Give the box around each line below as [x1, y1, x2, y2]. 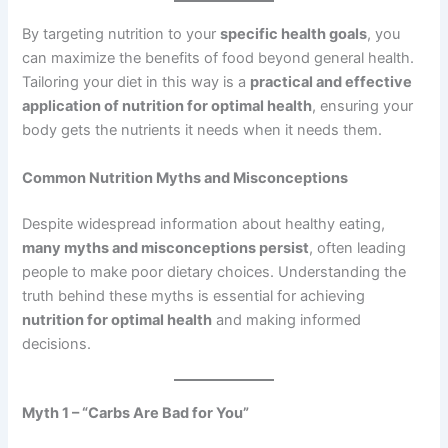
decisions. [22, 334, 92, 353]
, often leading [309, 238, 407, 257]
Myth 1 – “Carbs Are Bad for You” [22, 403, 250, 422]
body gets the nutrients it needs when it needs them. [22, 121, 383, 140]
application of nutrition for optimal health [22, 97, 313, 116]
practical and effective [250, 73, 413, 92]
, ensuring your [312, 97, 414, 116]
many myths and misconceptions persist [22, 238, 310, 257]
